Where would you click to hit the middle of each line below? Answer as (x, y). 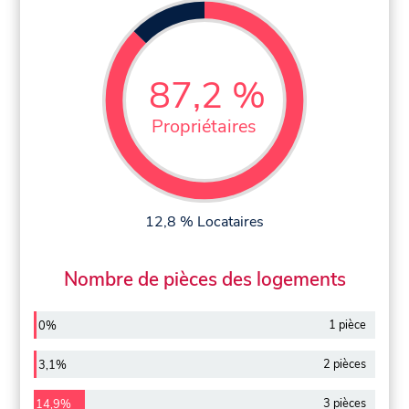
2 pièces (344, 364)
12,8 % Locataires (204, 221)
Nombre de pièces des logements (204, 280)
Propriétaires (204, 126)
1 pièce (347, 325)
